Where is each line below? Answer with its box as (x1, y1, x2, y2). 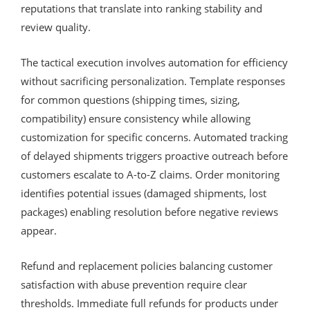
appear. (21, 223, 57, 237)
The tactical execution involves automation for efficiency (21, 55, 288, 69)
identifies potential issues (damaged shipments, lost (21, 185, 266, 200)
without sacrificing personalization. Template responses (21, 73, 285, 88)
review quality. (21, 19, 91, 34)
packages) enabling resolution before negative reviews (21, 204, 278, 219)
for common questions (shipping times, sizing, (21, 92, 240, 107)
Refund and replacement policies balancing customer (21, 258, 273, 273)
